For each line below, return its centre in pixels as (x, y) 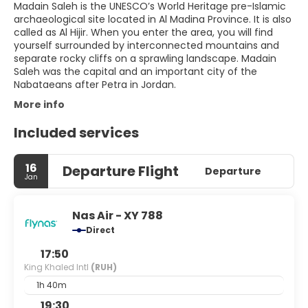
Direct (100, 230)
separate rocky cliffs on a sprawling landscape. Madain (145, 58)
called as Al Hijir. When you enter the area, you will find (143, 32)
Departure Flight (121, 171)
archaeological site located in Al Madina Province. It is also (153, 19)
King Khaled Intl (57, 267)
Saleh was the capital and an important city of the (135, 71)
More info (39, 104)
